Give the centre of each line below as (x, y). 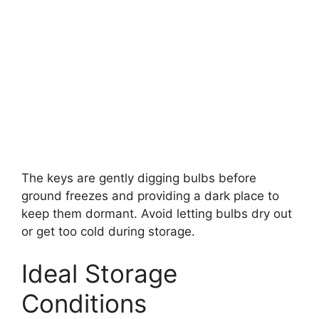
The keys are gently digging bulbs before (139, 178)
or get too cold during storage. (108, 231)
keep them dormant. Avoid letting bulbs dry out (157, 213)
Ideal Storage (99, 274)
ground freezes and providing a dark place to (150, 195)
